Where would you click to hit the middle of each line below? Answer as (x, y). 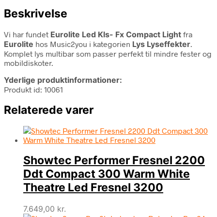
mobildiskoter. (29, 62)
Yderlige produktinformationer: (63, 80)
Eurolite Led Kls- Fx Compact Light (116, 34)
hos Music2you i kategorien (83, 44)
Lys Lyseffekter (161, 44)
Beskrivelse (36, 13)
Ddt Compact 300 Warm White (107, 174)
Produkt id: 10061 (33, 89)
